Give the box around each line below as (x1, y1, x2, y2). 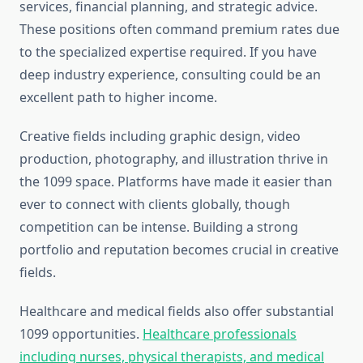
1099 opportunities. (19, 325, 143, 344)
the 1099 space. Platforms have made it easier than (19, 173, 332, 191)
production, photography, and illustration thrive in (19, 150, 328, 169)
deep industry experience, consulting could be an (19, 66, 321, 84)
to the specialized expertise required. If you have (19, 43, 317, 62)
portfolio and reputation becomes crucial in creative (19, 241, 339, 259)
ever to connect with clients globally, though (19, 195, 290, 214)
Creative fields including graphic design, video (19, 127, 301, 146)
